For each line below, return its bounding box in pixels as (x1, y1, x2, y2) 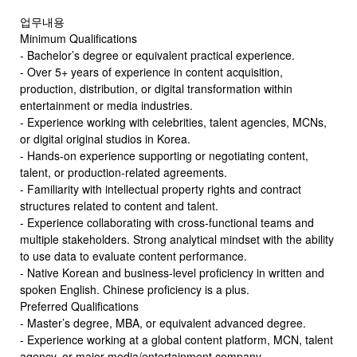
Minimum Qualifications (20, 30, 137, 46)
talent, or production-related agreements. (20, 164, 227, 180)
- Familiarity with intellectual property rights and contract (20, 181, 301, 197)
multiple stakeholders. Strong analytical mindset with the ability (20, 231, 334, 247)
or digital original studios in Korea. (20, 131, 190, 147)
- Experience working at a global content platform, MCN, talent (20, 331, 333, 347)
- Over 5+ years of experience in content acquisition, (20, 64, 283, 80)
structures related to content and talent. (20, 198, 218, 214)
